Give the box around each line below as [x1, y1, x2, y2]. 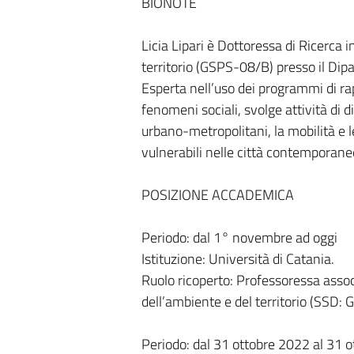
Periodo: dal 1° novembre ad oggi [141, 227, 337, 248]
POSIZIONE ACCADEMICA [141, 184, 294, 205]
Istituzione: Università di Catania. [141, 248, 334, 269]
